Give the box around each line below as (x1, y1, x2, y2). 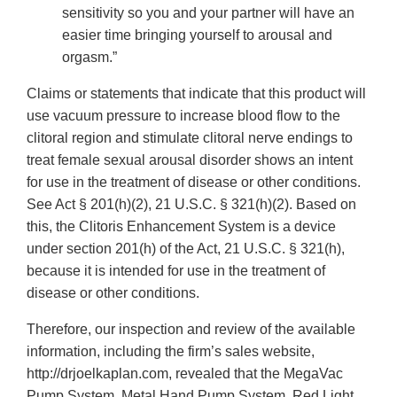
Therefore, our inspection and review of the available (27, 322, 355, 338)
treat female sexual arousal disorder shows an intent (27, 152, 353, 168)
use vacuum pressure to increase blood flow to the (27, 108, 340, 124)
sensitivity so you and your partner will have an (62, 5, 354, 21)
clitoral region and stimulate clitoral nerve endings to (27, 130, 353, 146)
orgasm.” (62, 50, 117, 66)
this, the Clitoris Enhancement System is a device (27, 219, 336, 235)
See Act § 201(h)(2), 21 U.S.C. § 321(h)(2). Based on (27, 197, 356, 213)
